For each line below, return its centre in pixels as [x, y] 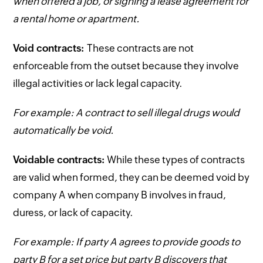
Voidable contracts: [59, 159]
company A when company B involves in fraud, [120, 195]
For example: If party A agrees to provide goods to [127, 242]
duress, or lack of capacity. [73, 212]
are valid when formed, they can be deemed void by [131, 177]
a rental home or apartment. [77, 18]
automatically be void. [64, 130]
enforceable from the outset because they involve [126, 65]
